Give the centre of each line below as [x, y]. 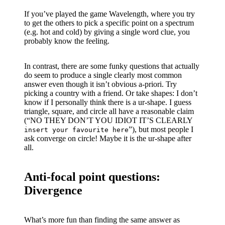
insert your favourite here [76, 130]
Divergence [53, 190]
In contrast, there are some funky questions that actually [112, 66]
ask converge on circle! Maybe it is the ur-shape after [108, 138]
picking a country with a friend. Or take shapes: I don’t [111, 93]
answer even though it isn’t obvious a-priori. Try [100, 84]
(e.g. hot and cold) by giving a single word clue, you [107, 32]
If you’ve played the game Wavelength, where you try [109, 14]
